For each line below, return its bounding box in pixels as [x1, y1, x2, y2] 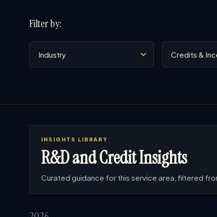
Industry [29, 42, 58, 52]
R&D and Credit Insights [41, 146, 187, 169]
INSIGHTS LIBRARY [41, 136, 108, 142]
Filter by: [29, 17, 62, 31]
